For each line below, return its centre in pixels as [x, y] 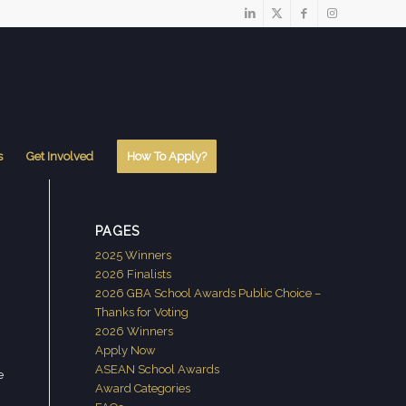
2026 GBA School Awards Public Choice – [208, 293]
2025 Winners [134, 255]
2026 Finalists [134, 274]
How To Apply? [167, 156]
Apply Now [126, 350]
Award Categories [143, 388]
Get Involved [60, 156]
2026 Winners [135, 331]
